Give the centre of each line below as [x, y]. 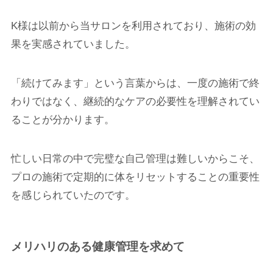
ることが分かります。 [62, 119]
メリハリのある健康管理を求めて [97, 246]
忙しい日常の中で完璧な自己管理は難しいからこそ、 [135, 158]
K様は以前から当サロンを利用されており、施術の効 [133, 26]
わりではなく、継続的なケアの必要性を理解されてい [135, 101]
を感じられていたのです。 [73, 195]
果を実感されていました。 [73, 44]
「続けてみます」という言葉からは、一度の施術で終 [135, 83]
